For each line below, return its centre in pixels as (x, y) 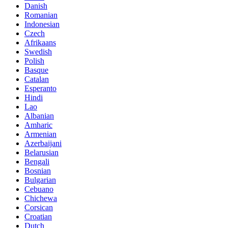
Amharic (38, 125)
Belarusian (41, 153)
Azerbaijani (43, 144)
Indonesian (42, 24)
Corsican (39, 208)
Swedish (38, 52)
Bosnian (38, 171)
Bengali (37, 162)
